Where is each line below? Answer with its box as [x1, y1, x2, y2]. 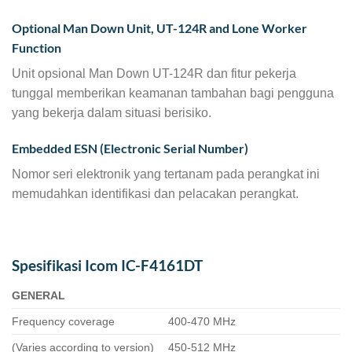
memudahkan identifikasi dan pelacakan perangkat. [12, 187, 299, 201]
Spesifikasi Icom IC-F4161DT [12, 255, 203, 274]
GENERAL [12, 288, 65, 302]
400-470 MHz [168, 314, 236, 328]
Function [12, 39, 61, 55]
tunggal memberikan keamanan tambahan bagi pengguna [12, 86, 334, 100]
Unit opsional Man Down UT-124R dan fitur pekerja [12, 66, 296, 80]
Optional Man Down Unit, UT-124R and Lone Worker [12, 20, 307, 35]
